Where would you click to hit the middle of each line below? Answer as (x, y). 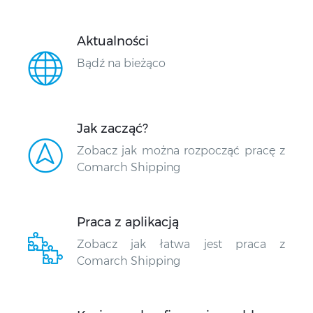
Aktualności (113, 42)
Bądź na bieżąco (121, 64)
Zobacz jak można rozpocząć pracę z (181, 151)
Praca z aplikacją (128, 223)
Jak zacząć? (112, 129)
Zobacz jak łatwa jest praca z (181, 245)
